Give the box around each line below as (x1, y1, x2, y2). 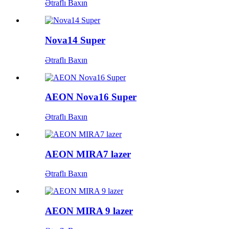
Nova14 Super (45, 34, 105, 45)
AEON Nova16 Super (45, 91, 136, 103)
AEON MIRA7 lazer (45, 148, 131, 159)
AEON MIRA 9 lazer (45, 205, 133, 217)
